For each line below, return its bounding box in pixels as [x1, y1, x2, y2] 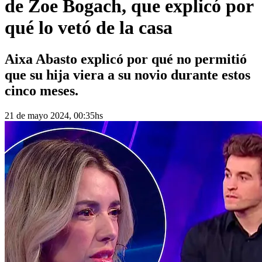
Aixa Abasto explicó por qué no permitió [5, 51, 247, 67]
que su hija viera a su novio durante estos [5, 67, 250, 82]
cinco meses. [5, 82, 78, 98]
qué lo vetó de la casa [5, 17, 173, 39]
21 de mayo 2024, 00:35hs [5, 110, 103, 120]
